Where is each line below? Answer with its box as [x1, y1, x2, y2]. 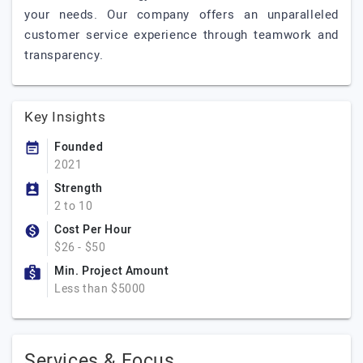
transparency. [24, 46, 104, 64]
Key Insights [24, 107, 106, 127]
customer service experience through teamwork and [24, 26, 339, 44]
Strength [54, 180, 103, 197]
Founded [54, 139, 104, 156]
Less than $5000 [54, 280, 146, 297]
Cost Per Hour [54, 221, 132, 238]
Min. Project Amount [54, 263, 169, 280]
